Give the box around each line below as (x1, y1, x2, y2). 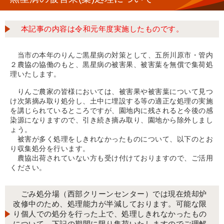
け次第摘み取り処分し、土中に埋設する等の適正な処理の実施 (10, 97, 213, 105)
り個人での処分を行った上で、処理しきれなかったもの (13, 209, 207, 218)
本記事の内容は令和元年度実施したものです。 (20, 24, 183, 33)
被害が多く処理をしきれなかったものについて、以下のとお (10, 135, 213, 143)
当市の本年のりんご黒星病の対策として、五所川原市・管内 (10, 51, 213, 59)
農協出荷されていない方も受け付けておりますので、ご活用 (10, 154, 213, 162)
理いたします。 (10, 70, 61, 78)
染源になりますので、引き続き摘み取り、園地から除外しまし (10, 116, 213, 124)
